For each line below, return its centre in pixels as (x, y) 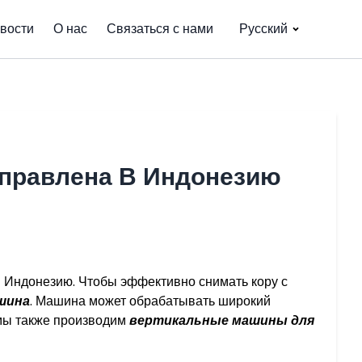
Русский (263, 29)
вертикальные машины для (222, 320)
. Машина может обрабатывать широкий (150, 301)
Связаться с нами (160, 29)
